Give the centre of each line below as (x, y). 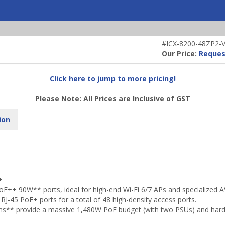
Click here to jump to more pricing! (113, 78)
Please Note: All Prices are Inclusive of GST (113, 98)
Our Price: (180, 53)
